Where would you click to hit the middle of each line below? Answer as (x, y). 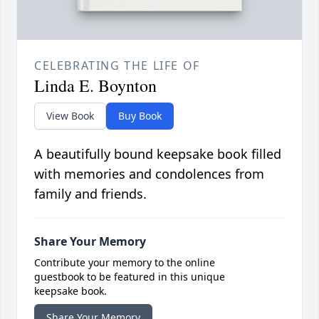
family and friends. (90, 194)
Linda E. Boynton (95, 86)
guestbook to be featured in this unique (130, 277)
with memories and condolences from (149, 174)
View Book (70, 116)
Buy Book (140, 116)
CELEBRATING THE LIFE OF (117, 66)
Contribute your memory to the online (125, 263)
